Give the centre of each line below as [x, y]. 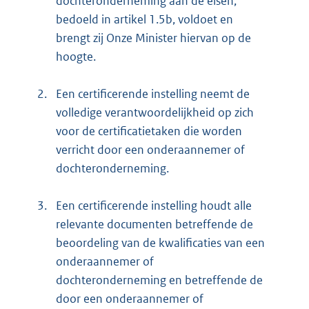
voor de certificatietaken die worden [149, 131]
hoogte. [76, 57]
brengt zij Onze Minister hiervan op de [153, 38]
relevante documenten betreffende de [154, 225]
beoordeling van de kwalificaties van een [160, 243]
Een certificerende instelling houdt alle [154, 206]
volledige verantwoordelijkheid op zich [155, 113]
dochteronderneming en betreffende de [159, 280]
